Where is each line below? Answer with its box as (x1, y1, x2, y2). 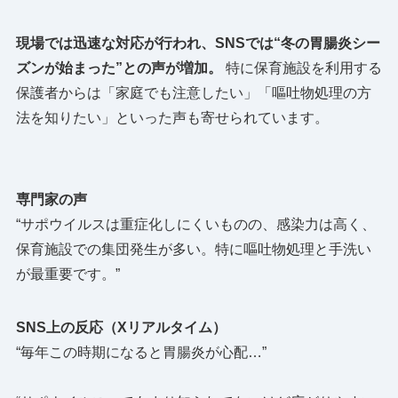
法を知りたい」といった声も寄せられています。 (15, 109, 329, 125)
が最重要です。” (15, 266, 120, 282)
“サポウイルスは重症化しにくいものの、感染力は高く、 (15, 216, 376, 232)
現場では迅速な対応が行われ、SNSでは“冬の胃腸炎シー (15, 35, 380, 51)
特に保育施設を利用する (221, 60, 382, 76)
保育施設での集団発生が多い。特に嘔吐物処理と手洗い (15, 241, 371, 257)
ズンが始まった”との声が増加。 (15, 60, 222, 76)
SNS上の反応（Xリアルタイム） (15, 319, 227, 335)
